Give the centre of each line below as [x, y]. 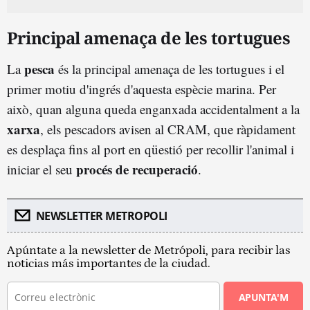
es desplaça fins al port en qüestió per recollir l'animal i [151, 149]
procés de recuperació [137, 169]
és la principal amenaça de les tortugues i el [170, 69]
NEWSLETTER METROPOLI [101, 216]
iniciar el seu [42, 169]
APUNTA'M [263, 297]
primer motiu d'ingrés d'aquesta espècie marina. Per [142, 89]
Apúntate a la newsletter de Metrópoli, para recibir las [148, 250]
